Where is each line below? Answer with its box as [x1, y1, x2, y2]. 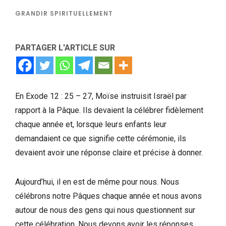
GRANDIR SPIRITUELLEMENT [15, 9, 113, 18]
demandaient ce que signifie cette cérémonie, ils [15, 133, 186, 143]
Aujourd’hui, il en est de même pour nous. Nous [15, 177, 179, 187]
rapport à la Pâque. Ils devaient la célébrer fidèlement [15, 105, 203, 115]
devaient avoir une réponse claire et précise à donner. [15, 147, 203, 157]
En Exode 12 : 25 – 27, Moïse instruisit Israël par [15, 91, 187, 101]
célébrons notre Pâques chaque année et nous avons [15, 191, 202, 201]
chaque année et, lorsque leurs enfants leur [15, 119, 166, 129]
